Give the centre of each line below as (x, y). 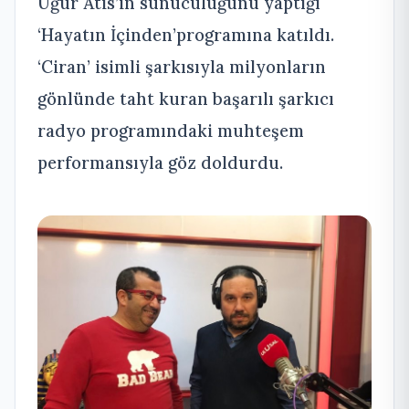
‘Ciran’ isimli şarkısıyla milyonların (182, 66)
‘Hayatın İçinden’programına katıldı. (186, 34)
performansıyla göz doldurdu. (160, 162)
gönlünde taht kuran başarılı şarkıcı (186, 98)
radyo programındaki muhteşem (171, 130)
